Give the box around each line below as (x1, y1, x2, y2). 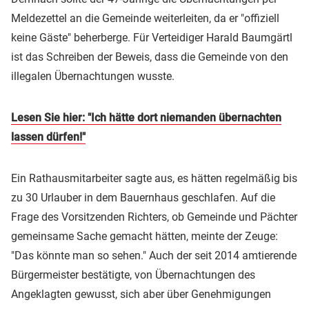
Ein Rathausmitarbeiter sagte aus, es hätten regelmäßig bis (11, 171, 297, 185)
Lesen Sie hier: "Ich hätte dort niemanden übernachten (11, 110, 281, 124)
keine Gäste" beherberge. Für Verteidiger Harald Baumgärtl (11, 30, 292, 44)
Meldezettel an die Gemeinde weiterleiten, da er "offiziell (11, 11, 279, 25)
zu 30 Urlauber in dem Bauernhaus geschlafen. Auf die (11, 190, 275, 204)
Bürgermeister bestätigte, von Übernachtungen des (11, 268, 255, 281)
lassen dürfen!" (11, 130, 86, 143)
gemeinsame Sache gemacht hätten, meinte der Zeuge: (11, 229, 278, 243)
